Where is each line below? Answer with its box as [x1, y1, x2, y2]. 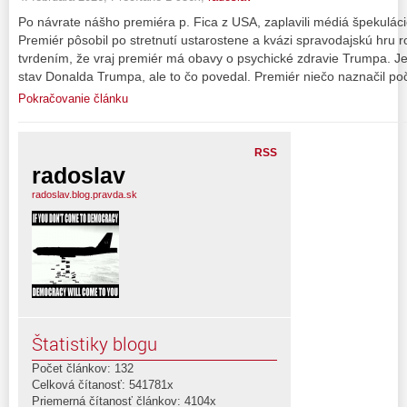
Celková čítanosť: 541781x [32, 377, 174, 392]
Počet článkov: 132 [32, 361, 134, 375]
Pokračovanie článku [18, 91, 128, 105]
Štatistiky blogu [32, 331, 157, 356]
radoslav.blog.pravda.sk [32, 188, 137, 200]
